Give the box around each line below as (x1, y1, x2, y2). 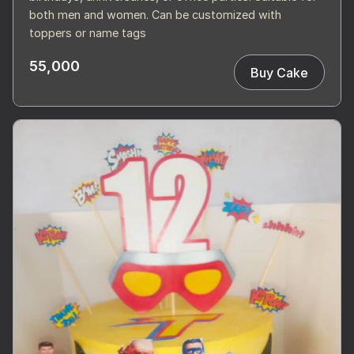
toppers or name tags (29, 26, 146, 40)
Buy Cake (250, 64, 308, 81)
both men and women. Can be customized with (29, 8, 281, 22)
